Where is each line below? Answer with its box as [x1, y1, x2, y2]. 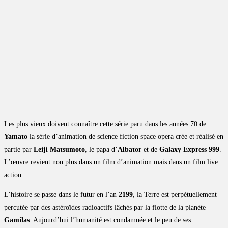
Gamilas [4, 216, 30, 224]
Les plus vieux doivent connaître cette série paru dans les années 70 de [4, 120, 206, 128]
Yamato [4, 133, 30, 141]
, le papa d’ [85, 146, 118, 154]
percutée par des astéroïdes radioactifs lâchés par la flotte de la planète [4, 204, 206, 212]
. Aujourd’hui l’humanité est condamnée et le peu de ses [30, 216, 191, 224]
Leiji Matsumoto [34, 146, 85, 154]
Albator [118, 146, 141, 154]
